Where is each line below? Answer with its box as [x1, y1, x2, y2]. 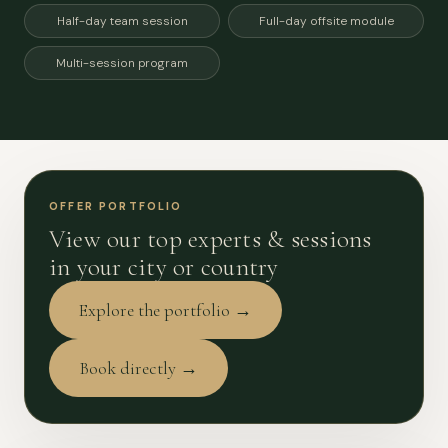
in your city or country [49, 252, 279, 282]
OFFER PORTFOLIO [49, 199, 183, 213]
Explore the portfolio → [79, 299, 252, 321]
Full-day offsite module [258, 13, 394, 29]
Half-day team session [56, 13, 188, 29]
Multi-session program [56, 55, 188, 71]
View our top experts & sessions [49, 224, 372, 254]
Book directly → [79, 357, 198, 379]
